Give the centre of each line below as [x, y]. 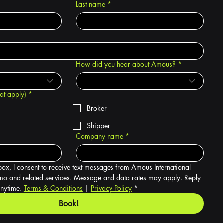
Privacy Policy [111, 188]
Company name [99, 136]
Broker [96, 108]
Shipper [98, 126]
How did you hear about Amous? [125, 64]
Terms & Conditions [53, 188]
